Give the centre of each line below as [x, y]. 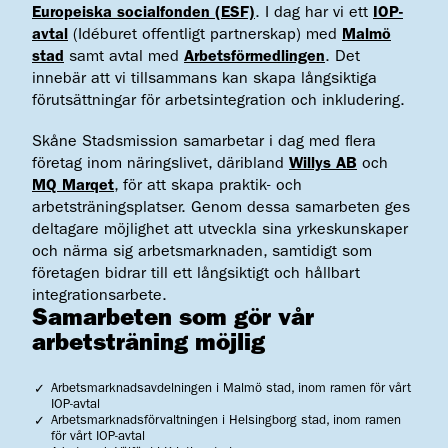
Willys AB [323, 164]
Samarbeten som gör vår [173, 319]
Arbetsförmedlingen [254, 57]
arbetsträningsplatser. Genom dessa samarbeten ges [221, 208]
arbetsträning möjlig [148, 344]
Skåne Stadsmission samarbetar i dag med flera [204, 142]
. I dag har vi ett [314, 13]
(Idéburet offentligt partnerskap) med [207, 35]
